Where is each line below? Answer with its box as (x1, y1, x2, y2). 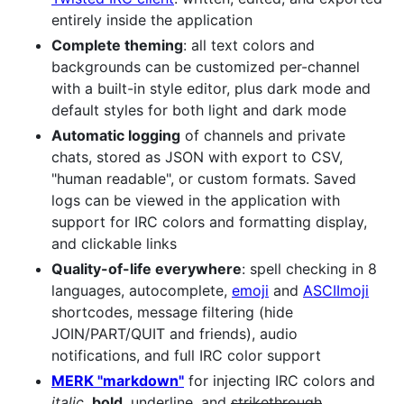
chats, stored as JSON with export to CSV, (51, 147, 343, 166)
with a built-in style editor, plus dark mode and (51, 78, 371, 97)
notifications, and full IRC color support (51, 345, 321, 364)
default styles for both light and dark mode (51, 100, 346, 119)
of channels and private (180, 125, 345, 144)
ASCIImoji (303, 280, 369, 299)
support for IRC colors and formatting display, (51, 212, 367, 231)
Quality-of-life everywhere (51, 259, 242, 278)
